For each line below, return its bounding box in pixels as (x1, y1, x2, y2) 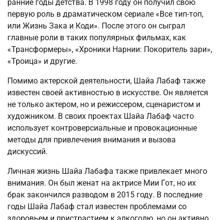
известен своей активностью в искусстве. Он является (7, 87, 208, 97)
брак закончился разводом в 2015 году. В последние (7, 190, 202, 199)
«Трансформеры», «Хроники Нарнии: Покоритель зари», (7, 44, 212, 54)
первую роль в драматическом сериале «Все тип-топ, (7, 9, 203, 19)
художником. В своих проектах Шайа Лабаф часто (7, 111, 194, 121)
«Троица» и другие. (7, 56, 77, 66)
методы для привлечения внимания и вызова (7, 135, 176, 144)
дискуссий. (7, 146, 48, 156)
